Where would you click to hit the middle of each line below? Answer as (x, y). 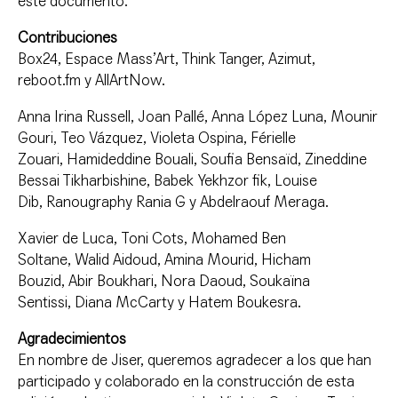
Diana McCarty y (131, 303)
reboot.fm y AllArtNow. (92, 81)
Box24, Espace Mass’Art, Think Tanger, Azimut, (167, 60)
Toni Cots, (156, 239)
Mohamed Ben (239, 239)
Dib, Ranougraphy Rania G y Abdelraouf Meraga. (173, 203)
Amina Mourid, (213, 260)
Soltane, (46, 260)
